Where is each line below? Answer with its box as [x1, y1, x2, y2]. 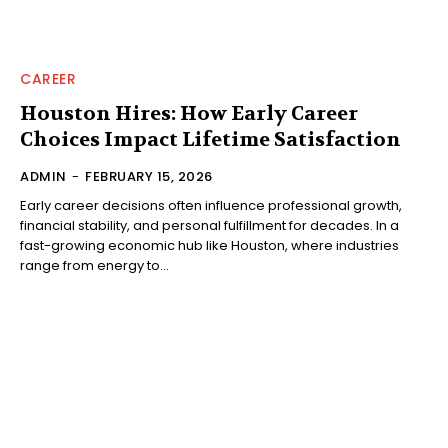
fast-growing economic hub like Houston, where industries [20, 235, 399, 255]
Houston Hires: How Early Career [20, 100, 358, 126]
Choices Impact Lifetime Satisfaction [20, 126, 401, 152]
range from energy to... [20, 255, 169, 275]
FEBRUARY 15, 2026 [85, 166, 213, 186]
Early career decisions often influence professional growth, [20, 195, 402, 215]
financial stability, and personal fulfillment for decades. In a [20, 215, 399, 235]
